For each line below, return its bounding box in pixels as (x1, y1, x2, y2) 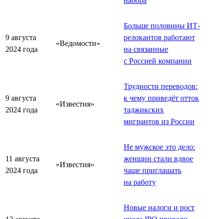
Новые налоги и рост (124, 203, 195, 212)
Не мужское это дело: (124, 142, 195, 151)
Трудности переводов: (124, 82, 197, 90)
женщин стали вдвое (124, 154, 193, 163)
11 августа (5, 154, 40, 163)
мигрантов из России (124, 117, 195, 126)
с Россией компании (124, 56, 192, 65)
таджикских (124, 105, 164, 114)
